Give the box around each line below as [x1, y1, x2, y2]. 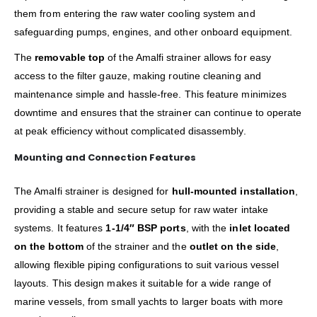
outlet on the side [189, 241, 276, 253]
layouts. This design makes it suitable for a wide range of [14, 277, 272, 289]
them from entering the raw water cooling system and [14, 8, 255, 20]
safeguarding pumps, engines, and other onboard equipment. [14, 26, 292, 38]
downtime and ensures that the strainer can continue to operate [14, 107, 302, 119]
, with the [185, 222, 230, 234]
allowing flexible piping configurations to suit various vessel [14, 259, 279, 271]
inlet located [229, 222, 291, 234]
